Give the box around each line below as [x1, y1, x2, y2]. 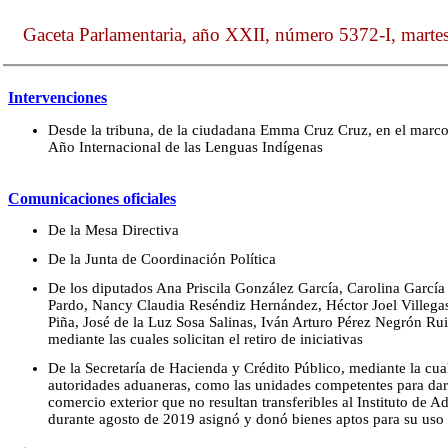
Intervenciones [8, 89, 107, 107]
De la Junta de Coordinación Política [48, 251, 276, 268]
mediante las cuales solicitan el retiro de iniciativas [48, 331, 363, 348]
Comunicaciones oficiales [8, 189, 176, 207]
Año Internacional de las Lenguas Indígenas [48, 138, 323, 155]
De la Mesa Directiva [48, 222, 179, 239]
